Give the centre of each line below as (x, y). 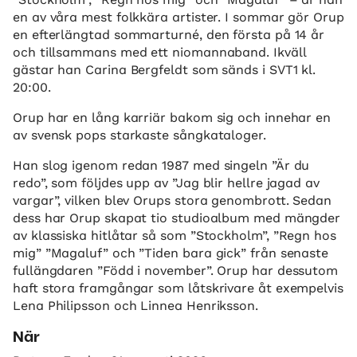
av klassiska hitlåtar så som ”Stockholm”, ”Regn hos (175, 235)
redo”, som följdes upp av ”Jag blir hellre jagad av (166, 183)
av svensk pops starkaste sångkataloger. (139, 135)
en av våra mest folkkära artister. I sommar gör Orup (178, 17)
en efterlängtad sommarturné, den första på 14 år (169, 35)
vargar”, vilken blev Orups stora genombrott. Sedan (173, 200)
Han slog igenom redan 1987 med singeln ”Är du (161, 165)
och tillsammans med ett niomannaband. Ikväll (159, 52)
